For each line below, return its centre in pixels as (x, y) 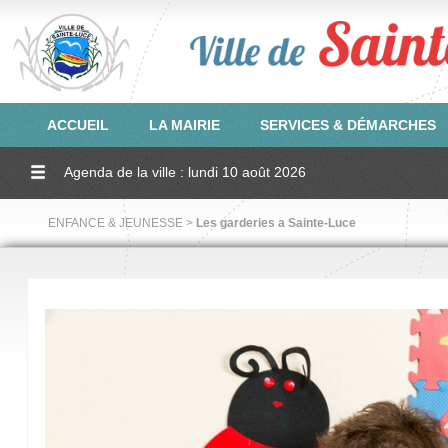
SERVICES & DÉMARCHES (348, 125)
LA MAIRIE (184, 125)
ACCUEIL (78, 125)
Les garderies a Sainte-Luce (276, 223)
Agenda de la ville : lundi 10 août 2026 (185, 172)
